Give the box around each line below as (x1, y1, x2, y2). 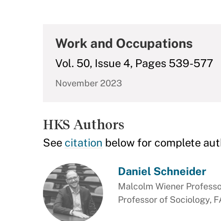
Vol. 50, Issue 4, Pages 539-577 (55, 57, 213, 70)
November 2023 (55, 78, 122, 88)
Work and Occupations (55, 36, 193, 51)
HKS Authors (43, 117, 124, 132)
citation (65, 136, 103, 149)
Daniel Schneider (117, 165, 206, 178)
